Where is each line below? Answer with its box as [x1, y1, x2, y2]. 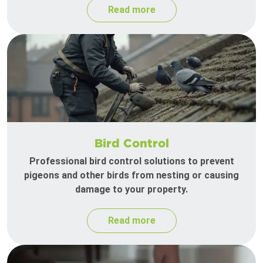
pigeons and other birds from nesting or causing [24, 170, 239, 181]
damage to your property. [75, 184, 188, 195]
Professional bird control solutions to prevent [29, 156, 234, 167]
